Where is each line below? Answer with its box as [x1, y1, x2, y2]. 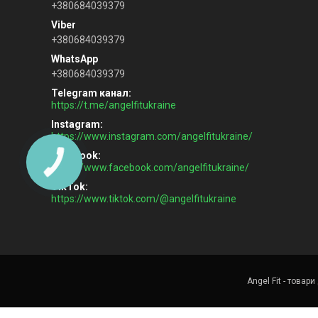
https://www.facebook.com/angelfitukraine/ [51, 161, 249, 173]
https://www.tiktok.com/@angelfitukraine [51, 192, 236, 204]
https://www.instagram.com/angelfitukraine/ [51, 130, 253, 142]
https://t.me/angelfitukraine [51, 99, 176, 111]
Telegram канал [51, 87, 128, 99]
